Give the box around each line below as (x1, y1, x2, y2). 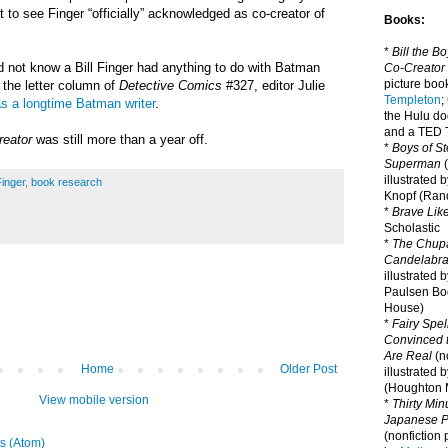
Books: (384, 13, 425, 27)
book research (30, 175, 102, 188)
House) (384, 301, 424, 315)
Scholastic (384, 221, 440, 235)
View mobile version (39, 393, 149, 408)
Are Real (384, 349, 432, 363)
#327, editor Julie (222, 77, 325, 93)
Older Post (280, 362, 337, 377)
